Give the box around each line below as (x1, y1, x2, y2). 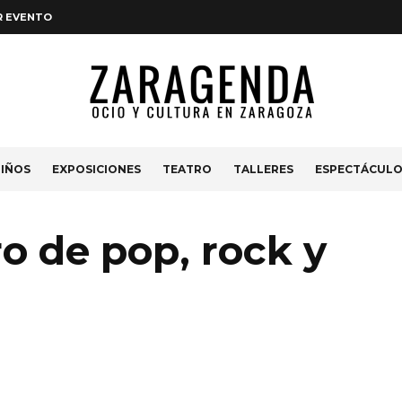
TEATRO (162, 162, 212, 176)
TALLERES (233, 162, 293, 176)
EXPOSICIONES (52, 162, 141, 176)
